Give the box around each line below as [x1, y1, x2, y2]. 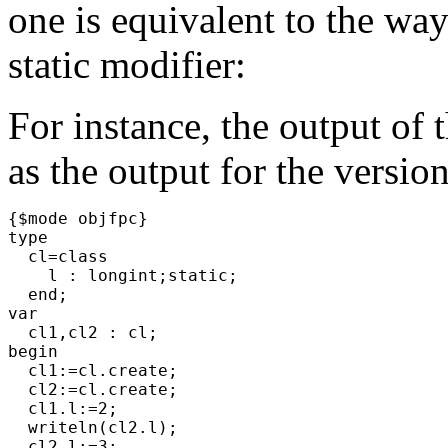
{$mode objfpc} [8, 208, 168, 228]
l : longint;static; [8, 265, 258, 285]
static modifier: [8, 42, 246, 86]
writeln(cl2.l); [8, 417, 198, 437]
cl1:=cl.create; [8, 360, 198, 380]
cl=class [8, 246, 128, 266]
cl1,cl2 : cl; [8, 322, 178, 342]
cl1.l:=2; [8, 398, 138, 418]
